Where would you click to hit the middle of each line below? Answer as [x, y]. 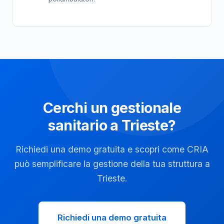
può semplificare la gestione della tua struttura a [112, 164]
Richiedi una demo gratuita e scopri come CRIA [112, 149]
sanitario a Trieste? [112, 125]
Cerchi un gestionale [112, 108]
